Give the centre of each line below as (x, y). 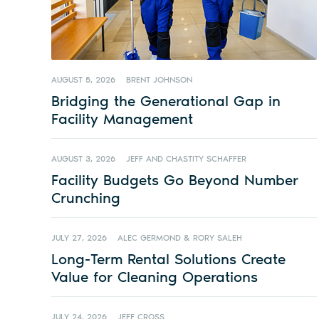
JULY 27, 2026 (79, 238)
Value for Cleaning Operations (155, 277)
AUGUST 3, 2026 (83, 159)
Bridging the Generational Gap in (166, 101)
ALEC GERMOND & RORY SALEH (179, 238)
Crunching (86, 198)
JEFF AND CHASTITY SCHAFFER (186, 159)
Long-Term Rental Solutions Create (168, 259)
